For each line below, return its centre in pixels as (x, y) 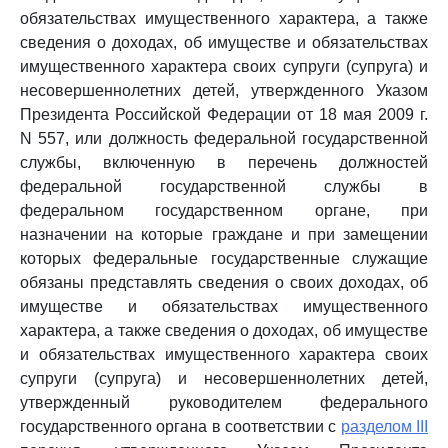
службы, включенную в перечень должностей (224, 162)
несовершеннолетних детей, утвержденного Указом (224, 90)
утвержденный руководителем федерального (224, 402)
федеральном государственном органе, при (224, 210)
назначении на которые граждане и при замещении (224, 234)
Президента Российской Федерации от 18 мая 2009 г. (224, 114)
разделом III (384, 426)
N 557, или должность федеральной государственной (224, 138)
